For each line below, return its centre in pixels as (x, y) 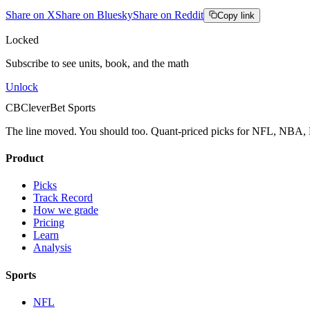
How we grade (66, 210)
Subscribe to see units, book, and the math (97, 63)
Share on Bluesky (94, 15)
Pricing (49, 223)
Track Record (63, 198)
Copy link (236, 15)
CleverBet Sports (58, 107)
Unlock (22, 86)
